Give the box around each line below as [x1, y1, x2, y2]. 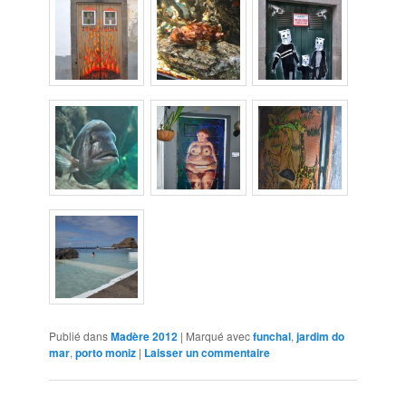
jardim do [296, 328, 345, 345]
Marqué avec [186, 328, 251, 344]
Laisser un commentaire [144, 344, 271, 362]
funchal [253, 328, 292, 345]
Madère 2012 [111, 328, 179, 345]
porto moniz [75, 344, 137, 362]
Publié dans [49, 328, 109, 344]
